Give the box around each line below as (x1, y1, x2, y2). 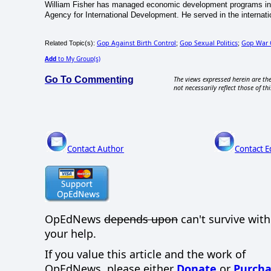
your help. (45, 226, 96, 241)
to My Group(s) (56, 54, 100, 64)
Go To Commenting (45, 74, 134, 85)
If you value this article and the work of (45, 247, 246, 262)
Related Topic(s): (45, 39, 97, 47)
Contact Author (67, 143, 125, 155)
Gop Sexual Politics (180, 39, 238, 48)
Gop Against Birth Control (97, 39, 176, 48)
